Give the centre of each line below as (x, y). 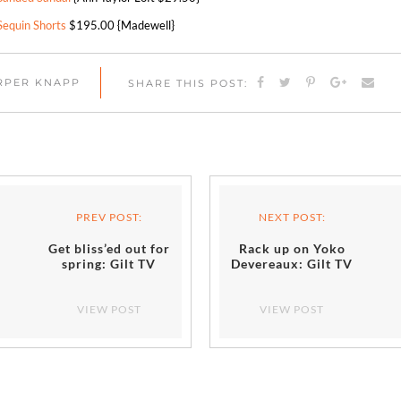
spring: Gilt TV (109, 264)
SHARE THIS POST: (188, 83)
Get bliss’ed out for (109, 248)
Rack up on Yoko (292, 248)
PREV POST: (109, 217)
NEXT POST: (292, 217)
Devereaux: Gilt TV (292, 264)
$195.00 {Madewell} (121, 25)
